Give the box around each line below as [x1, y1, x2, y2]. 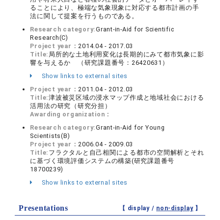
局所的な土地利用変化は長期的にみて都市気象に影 [49, 51, 204, 58]
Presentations [19, 204, 68, 212]
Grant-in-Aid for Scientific [96, 26, 174, 33]
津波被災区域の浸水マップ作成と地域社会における [49, 94, 204, 101]
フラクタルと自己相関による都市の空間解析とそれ [49, 149, 204, 156]
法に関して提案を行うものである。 [30, 12, 138, 20]
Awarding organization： [30, 110, 112, 118]
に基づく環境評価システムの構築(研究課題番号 [30, 157, 175, 165]
